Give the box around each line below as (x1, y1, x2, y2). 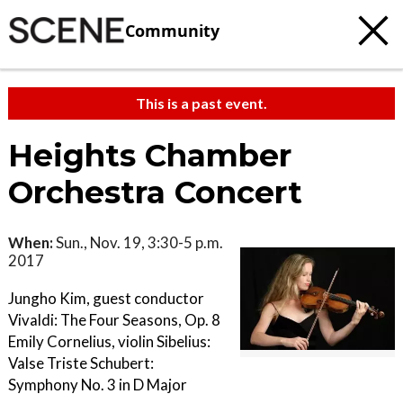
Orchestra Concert (8, 174, 302, 211)
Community (125, 19, 219, 41)
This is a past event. (136, 94, 267, 112)
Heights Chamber (8, 137, 291, 175)
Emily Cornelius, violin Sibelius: (8, 332, 210, 351)
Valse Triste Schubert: (8, 354, 154, 372)
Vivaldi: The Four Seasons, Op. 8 (8, 310, 220, 329)
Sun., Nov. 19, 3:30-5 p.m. (53, 233, 223, 252)
